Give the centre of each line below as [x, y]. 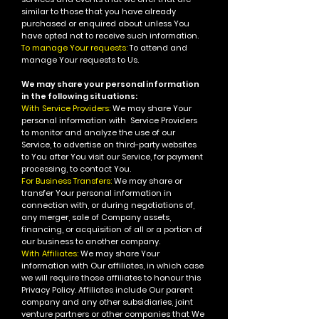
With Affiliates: [51, 253]
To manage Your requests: [74, 48]
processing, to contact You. [76, 169]
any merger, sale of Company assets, [96, 217]
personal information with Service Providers [109, 120]
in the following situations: [79, 96]
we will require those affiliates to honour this [111, 278]
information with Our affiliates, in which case [113, 266]
